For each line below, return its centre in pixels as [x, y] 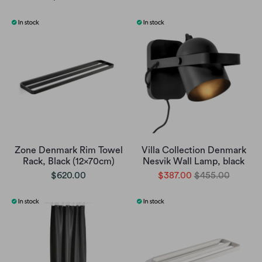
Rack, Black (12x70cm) [68, 162]
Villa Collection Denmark [194, 151]
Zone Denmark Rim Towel [68, 151]
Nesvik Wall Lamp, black [194, 162]
